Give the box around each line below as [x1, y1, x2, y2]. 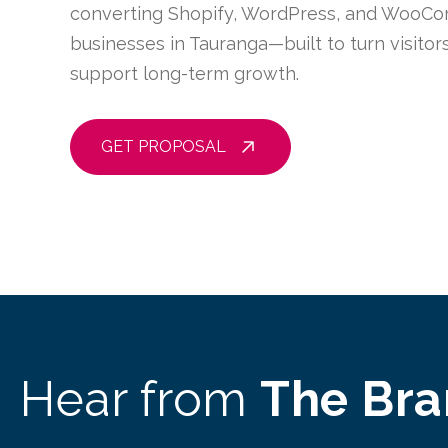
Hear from [20, 371, 260, 427]
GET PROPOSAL [101, 137, 226, 156]
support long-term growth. [70, 63, 299, 84]
